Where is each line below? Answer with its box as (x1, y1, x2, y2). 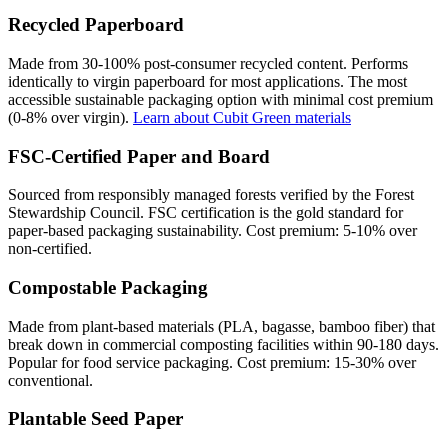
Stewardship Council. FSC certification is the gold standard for (8, 204, 403, 222)
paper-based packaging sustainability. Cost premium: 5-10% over (8, 222, 417, 240)
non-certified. (8, 240, 92, 258)
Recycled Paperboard (8, 14, 184, 36)
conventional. (8, 371, 93, 389)
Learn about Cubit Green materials (133, 108, 351, 126)
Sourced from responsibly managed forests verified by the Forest (8, 186, 414, 204)
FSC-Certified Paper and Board (8, 145, 270, 167)
